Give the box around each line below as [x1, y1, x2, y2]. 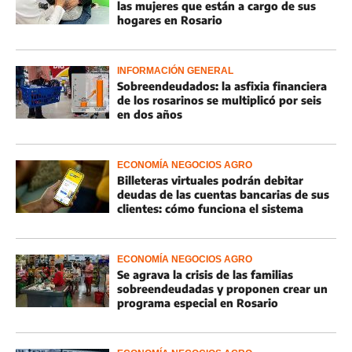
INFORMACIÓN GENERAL [117, 65, 233, 76]
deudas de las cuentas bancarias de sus [117, 188, 329, 201]
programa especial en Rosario [117, 296, 278, 310]
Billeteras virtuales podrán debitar [117, 174, 303, 187]
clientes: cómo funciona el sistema [117, 202, 303, 215]
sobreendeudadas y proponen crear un [117, 282, 328, 295]
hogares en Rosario [117, 13, 222, 27]
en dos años [117, 108, 182, 121]
